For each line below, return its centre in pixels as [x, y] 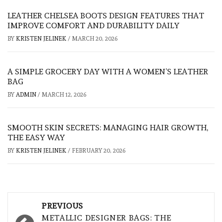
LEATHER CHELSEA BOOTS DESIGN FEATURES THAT [106, 16]
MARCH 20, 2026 [95, 39]
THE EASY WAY [36, 138]
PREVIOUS [63, 206]
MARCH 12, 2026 [64, 95]
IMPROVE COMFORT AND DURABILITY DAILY [93, 26]
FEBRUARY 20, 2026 [99, 151]
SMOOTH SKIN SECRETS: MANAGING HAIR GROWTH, [108, 128]
